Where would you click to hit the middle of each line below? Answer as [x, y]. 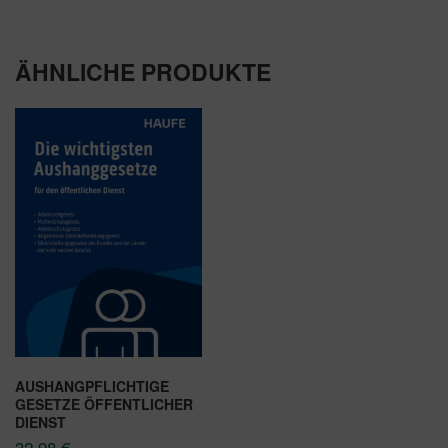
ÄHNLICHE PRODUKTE [143, 71]
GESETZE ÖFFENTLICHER [104, 403]
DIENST [40, 421]
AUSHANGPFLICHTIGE [92, 385]
